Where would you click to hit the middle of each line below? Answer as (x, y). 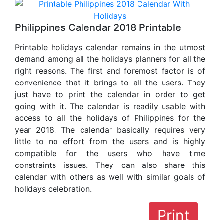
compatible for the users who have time (110, 153)
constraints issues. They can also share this (110, 165)
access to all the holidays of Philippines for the (110, 118)
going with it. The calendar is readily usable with (110, 106)
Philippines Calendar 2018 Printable (98, 28)
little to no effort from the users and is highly (110, 142)
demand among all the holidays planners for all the (110, 59)
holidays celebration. (53, 189)
